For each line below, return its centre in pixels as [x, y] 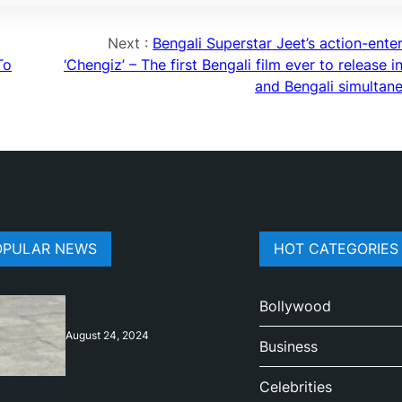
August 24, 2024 [107, 336]
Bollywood [295, 306]
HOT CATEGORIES [336, 249]
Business [288, 347]
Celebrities [295, 387]
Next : [131, 43]
